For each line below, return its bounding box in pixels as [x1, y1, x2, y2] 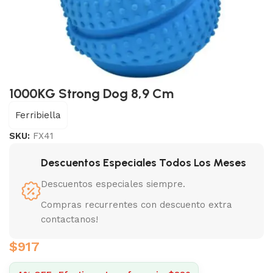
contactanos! [41, 213, 98, 225]
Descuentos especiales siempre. [41, 178, 185, 190]
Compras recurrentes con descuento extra [41, 199, 232, 210]
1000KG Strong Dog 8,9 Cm [9, 85, 174, 102]
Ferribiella [15, 109, 61, 121]
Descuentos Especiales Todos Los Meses [41, 155, 246, 169]
